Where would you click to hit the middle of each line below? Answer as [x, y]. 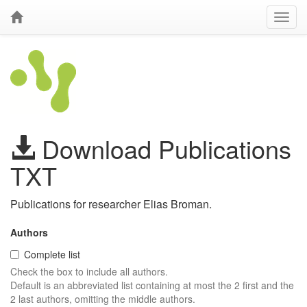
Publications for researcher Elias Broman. [111, 204]
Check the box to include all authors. [89, 271]
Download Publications [163, 148]
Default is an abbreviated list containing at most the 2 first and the [152, 285]
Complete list [52, 254]
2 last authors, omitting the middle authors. [103, 299]
